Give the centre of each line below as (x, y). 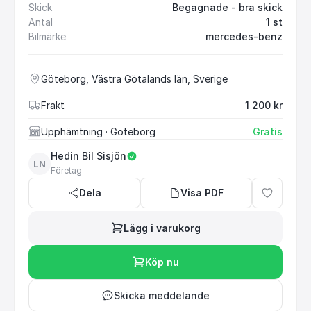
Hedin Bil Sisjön (89, 155)
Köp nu (162, 262)
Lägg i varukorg (162, 228)
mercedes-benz (244, 36)
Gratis (268, 131)
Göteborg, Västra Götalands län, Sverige (134, 78)
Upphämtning (72, 131)
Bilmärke (47, 36)
